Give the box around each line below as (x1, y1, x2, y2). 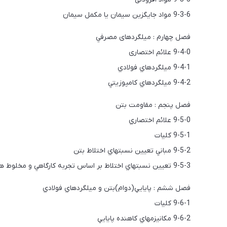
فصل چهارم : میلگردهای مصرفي (96, 32, 191, 42)
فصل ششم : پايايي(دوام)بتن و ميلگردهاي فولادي (43, 183, 191, 193)
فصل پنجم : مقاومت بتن (116, 100, 191, 110)
